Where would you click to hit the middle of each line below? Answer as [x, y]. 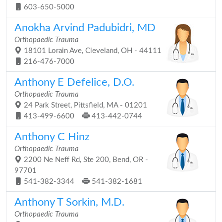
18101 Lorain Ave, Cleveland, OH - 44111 [92, 51]
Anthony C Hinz [52, 137]
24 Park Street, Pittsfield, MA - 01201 [84, 105]
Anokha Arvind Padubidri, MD [85, 28]
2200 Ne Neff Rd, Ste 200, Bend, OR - [85, 160]
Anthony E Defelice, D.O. [74, 82]
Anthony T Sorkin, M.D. [69, 202]
